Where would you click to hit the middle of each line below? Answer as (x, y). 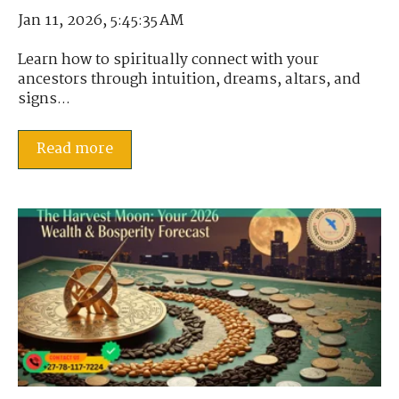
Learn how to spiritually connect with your (168, 61)
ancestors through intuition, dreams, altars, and (189, 80)
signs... (44, 100)
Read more (75, 149)
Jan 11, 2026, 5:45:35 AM (101, 20)
